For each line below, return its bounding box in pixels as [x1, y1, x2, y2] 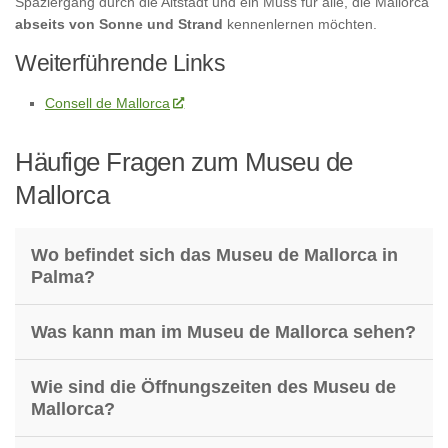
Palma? [31, 266, 95, 287]
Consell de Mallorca [45, 94, 170, 111]
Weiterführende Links [15, 49, 225, 76]
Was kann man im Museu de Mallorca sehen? [31, 321, 416, 342]
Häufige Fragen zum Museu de [15, 147, 353, 176]
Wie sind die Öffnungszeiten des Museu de [31, 376, 396, 397]
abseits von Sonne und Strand [15, 15, 223, 32]
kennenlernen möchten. [223, 15, 377, 32]
